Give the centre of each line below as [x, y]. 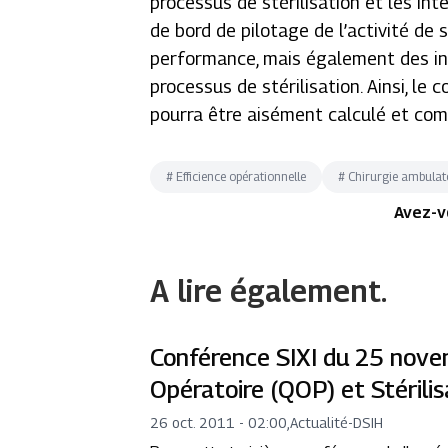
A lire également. [269, 291]
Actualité [319, 422]
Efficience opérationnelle [241, 176]
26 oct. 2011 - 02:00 [219, 422]
